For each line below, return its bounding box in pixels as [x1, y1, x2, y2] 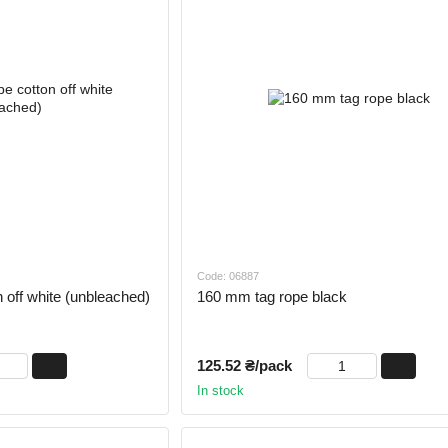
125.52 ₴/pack [196, 356, 292, 374]
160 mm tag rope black [196, 287, 347, 305]
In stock [196, 382, 244, 398]
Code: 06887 [196, 269, 259, 282]
